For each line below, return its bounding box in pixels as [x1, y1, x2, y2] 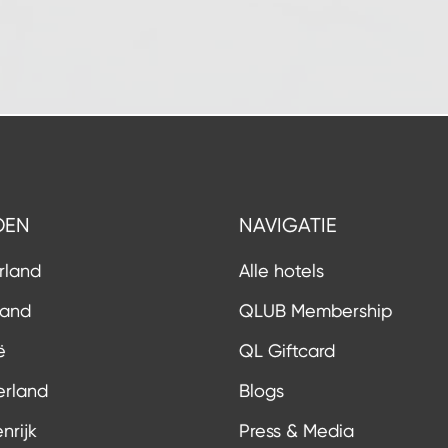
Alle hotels [239, 260, 324, 281]
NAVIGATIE [239, 214, 337, 237]
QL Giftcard [239, 340, 335, 361]
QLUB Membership [239, 300, 392, 321]
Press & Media [239, 420, 354, 441]
